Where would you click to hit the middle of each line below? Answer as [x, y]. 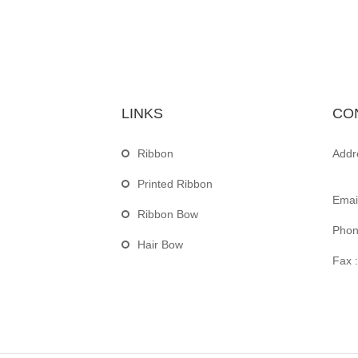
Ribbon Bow [168, 214]
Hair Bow [160, 244]
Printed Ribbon [175, 183]
